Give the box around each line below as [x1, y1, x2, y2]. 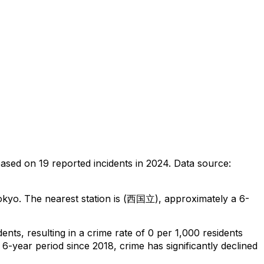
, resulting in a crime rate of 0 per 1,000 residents [21, 226, 243, 239]
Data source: [174, 157, 231, 169]
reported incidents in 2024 [49, 157, 169, 169]
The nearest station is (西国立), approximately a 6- [21, 192, 249, 204]
